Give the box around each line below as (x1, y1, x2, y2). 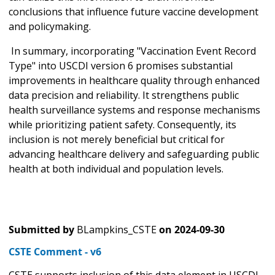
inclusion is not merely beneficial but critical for (9, 132, 225, 146)
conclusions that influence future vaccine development (9, 4, 258, 18)
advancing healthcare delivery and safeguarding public (9, 147, 259, 161)
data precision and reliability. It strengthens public (9, 88, 239, 102)
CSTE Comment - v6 (9, 244, 101, 258)
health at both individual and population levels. (9, 161, 223, 176)
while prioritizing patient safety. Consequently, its (9, 117, 236, 131)
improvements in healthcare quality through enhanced (9, 73, 260, 87)
